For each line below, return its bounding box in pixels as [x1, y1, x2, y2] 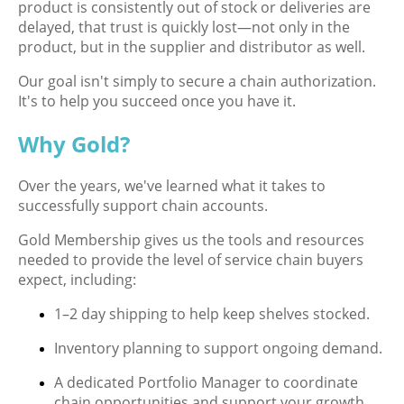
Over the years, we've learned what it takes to [18, 176, 326, 197]
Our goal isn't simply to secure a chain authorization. [18, 70, 376, 91]
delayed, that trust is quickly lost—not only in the [18, 16, 350, 37]
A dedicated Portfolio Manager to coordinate [54, 372, 358, 393]
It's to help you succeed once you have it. [18, 90, 296, 111]
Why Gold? [18, 128, 130, 159]
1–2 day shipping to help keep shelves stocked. [54, 304, 370, 325]
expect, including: [18, 270, 136, 290]
